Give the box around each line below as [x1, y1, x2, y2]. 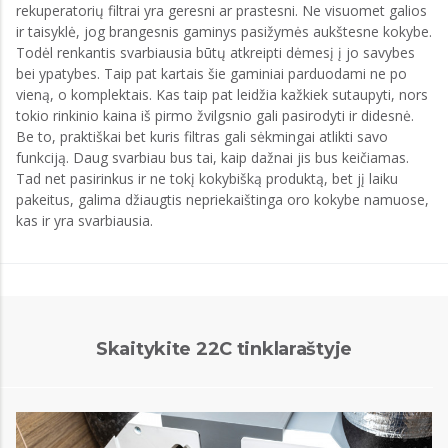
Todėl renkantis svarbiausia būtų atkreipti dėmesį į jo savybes [16, 43, 415, 62]
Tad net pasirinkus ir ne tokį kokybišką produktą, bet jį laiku [16, 169, 398, 188]
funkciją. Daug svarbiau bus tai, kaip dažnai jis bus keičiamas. [16, 148, 409, 167]
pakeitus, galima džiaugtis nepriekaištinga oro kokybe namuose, [16, 190, 429, 209]
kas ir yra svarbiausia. [16, 211, 153, 230]
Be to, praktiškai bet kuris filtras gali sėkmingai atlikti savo [16, 127, 388, 146]
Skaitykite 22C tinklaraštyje [95, 338, 353, 360]
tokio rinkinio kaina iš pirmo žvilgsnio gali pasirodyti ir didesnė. [16, 106, 414, 125]
